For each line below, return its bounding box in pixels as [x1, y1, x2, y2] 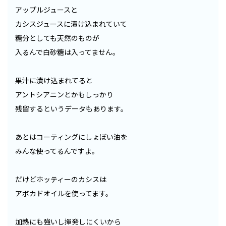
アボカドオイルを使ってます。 [15, 188, 112, 198]
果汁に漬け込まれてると [15, 75, 93, 85]
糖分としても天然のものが [15, 32, 99, 43]
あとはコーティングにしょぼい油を [15, 131, 128, 142]
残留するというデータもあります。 [15, 103, 128, 114]
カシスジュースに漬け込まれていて [15, 18, 127, 29]
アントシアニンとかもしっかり [15, 89, 114, 99]
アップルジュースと [15, 4, 78, 15]
